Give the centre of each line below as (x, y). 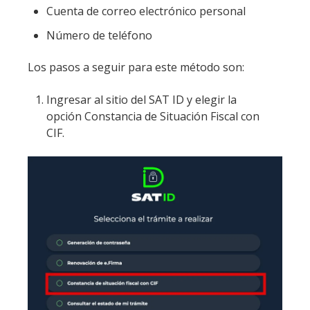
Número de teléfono (100, 35)
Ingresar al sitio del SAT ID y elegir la (142, 99)
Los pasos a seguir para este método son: (136, 67)
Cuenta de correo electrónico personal (146, 11)
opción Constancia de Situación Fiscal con (153, 116)
